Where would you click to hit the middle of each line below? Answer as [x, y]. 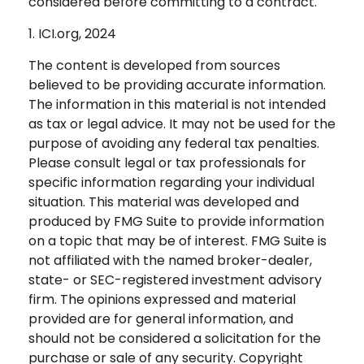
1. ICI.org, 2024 [72, 34]
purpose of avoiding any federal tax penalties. [174, 144]
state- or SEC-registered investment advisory [175, 280]
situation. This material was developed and [164, 202]
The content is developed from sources [154, 66]
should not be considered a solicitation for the [175, 339]
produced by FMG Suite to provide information [176, 222]
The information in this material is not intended [177, 105]
